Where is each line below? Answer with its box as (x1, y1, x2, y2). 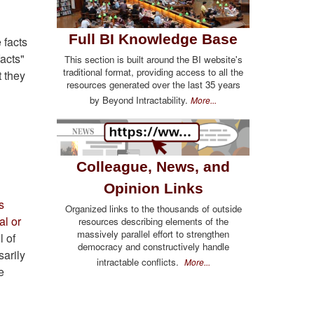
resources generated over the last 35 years (66, 78, 240, 92)
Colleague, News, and (76, 158, 230, 175)
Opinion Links (103, 179, 203, 196)
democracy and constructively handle (77, 239, 229, 253)
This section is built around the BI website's (64, 53, 243, 67)
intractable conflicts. (96, 254, 184, 268)
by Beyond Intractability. (90, 93, 191, 107)
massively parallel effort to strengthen (77, 226, 229, 240)
